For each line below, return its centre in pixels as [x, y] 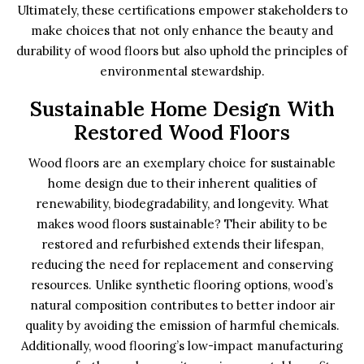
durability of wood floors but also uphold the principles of [182, 51]
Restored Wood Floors [182, 132]
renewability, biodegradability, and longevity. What [182, 204]
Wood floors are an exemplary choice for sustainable [182, 163]
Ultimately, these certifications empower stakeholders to [182, 10]
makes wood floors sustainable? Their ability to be [182, 224]
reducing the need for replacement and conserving [182, 264]
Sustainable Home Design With [182, 109]
